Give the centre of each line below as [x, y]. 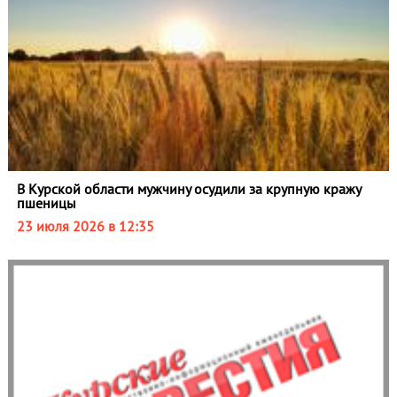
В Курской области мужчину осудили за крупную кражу [188, 188]
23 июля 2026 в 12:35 [85, 226]
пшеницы [46, 202]
